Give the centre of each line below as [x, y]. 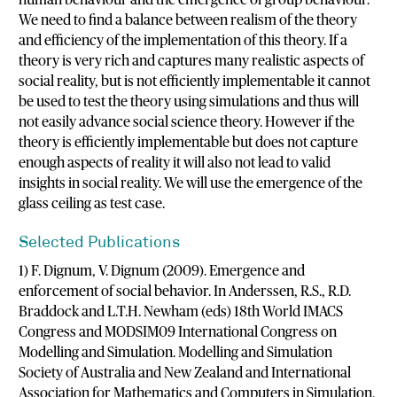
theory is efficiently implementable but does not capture [189, 142]
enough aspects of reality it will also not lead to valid [175, 163]
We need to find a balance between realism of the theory [188, 20]
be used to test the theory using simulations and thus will [189, 101]
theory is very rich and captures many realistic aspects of [192, 61]
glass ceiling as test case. [92, 203]
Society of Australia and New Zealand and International [185, 374]
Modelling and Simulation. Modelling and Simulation [176, 353]
